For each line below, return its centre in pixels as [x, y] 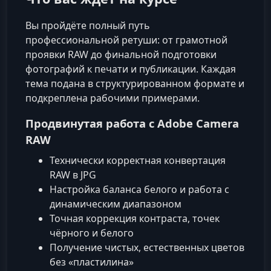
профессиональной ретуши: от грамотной [126, 40]
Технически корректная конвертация [138, 161]
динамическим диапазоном [116, 204]
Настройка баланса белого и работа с [139, 190]
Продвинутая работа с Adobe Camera [132, 123]
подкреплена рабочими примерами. [113, 98]
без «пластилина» [92, 262]
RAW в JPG [73, 175]
